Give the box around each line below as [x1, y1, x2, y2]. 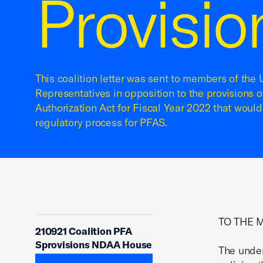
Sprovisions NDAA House [35, 238, 153, 251]
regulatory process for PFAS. [35, 116, 167, 129]
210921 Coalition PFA [35, 225, 132, 237]
